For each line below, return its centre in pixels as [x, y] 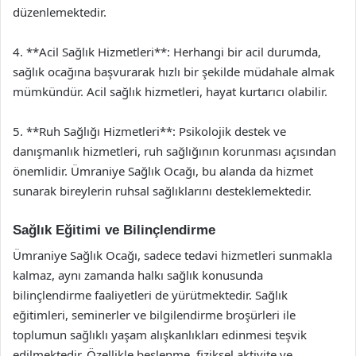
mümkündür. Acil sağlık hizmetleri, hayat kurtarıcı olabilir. [170, 91]
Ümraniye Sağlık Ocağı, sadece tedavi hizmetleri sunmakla [172, 255]
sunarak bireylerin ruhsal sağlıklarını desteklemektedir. [162, 190]
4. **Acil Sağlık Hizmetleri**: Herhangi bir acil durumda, [167, 51]
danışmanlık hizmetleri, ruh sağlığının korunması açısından [174, 151]
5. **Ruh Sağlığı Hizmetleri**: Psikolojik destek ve [149, 131]
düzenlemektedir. [60, 12]
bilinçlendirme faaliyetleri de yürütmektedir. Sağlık [150, 295]
